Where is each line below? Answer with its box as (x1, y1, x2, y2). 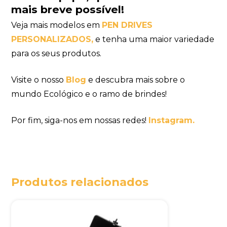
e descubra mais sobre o (86, 75, 185, 85)
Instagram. (148, 116, 195, 126)
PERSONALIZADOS (11, 34, 92, 45)
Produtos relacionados (11, 175, 149, 190)
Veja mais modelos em (11, 20, 102, 30)
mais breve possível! (11, 3, 125, 16)
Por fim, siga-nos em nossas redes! (11, 116, 149, 126)
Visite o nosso (11, 75, 66, 85)
